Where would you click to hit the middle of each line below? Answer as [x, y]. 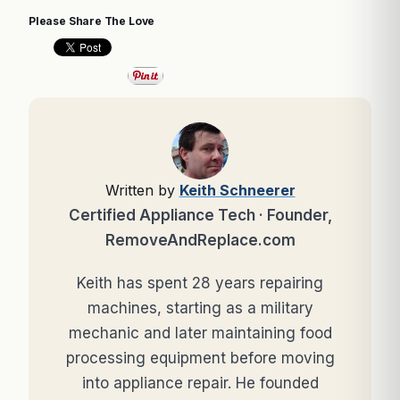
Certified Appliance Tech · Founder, [200, 216]
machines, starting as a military [200, 308]
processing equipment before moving [200, 358]
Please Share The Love [92, 21]
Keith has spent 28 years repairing [200, 283]
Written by [142, 191]
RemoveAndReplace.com [200, 241]
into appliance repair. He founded [200, 383]
